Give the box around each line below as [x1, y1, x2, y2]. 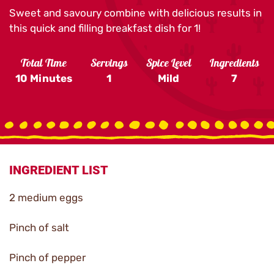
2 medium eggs [9, 191, 83, 204]
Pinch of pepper [9, 251, 86, 264]
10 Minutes [15, 72, 72, 84]
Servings [90, 55, 128, 73]
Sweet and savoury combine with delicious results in [9, 7, 262, 19]
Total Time [20, 55, 67, 73]
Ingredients [209, 55, 259, 73]
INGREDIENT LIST [9, 163, 108, 177]
